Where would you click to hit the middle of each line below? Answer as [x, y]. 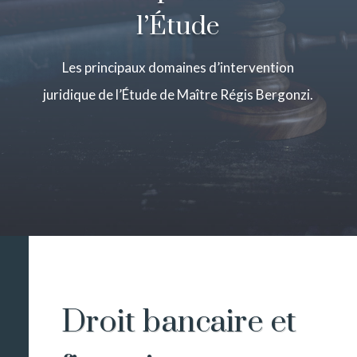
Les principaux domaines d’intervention [178, 68]
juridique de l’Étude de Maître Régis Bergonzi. [178, 95]
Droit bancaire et [179, 323]
